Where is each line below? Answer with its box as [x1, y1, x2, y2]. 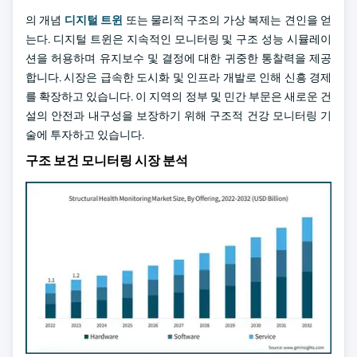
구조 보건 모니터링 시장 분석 [25, 152, 188, 169]
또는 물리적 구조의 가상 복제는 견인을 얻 [123, 13, 332, 27]
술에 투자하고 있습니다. [25, 127, 144, 142]
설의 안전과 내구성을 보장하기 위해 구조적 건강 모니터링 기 [25, 108, 331, 123]
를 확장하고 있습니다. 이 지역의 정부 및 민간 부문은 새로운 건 [25, 89, 331, 104]
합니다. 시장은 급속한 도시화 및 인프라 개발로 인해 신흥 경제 [25, 70, 331, 84]
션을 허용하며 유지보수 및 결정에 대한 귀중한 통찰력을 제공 [25, 51, 331, 65]
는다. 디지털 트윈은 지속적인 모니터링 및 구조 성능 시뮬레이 [25, 32, 331, 46]
